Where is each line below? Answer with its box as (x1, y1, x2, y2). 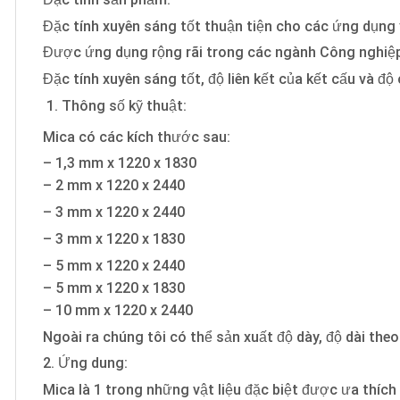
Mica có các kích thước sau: (43, 128, 230, 146)
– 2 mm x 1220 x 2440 (43, 177, 185, 195)
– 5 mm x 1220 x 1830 (43, 279, 185, 296)
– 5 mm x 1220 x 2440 (43, 256, 185, 274)
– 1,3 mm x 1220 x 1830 (43, 154, 196, 172)
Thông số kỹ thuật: (61, 96, 187, 114)
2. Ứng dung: (43, 354, 128, 372)
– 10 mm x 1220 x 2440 (43, 301, 193, 319)
